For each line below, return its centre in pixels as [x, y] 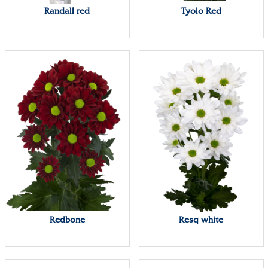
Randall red [67, 11]
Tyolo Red [201, 11]
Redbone [67, 220]
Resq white [201, 220]
